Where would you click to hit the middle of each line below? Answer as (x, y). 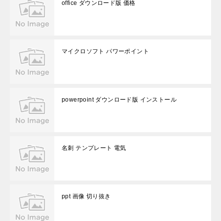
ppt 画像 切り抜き (86, 196)
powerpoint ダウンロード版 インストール (119, 100)
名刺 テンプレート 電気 (94, 148)
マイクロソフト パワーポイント (105, 51)
